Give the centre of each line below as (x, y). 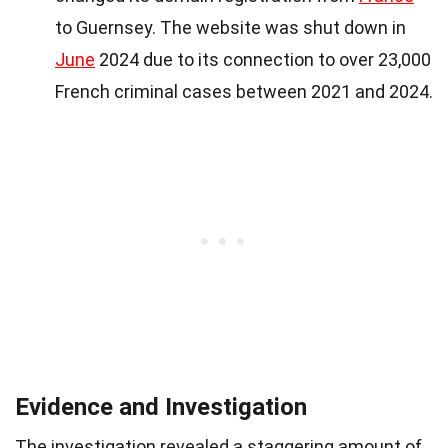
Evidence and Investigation (161, 407)
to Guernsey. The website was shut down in (230, 28)
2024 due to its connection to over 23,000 (263, 60)
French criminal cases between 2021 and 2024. (244, 92)
